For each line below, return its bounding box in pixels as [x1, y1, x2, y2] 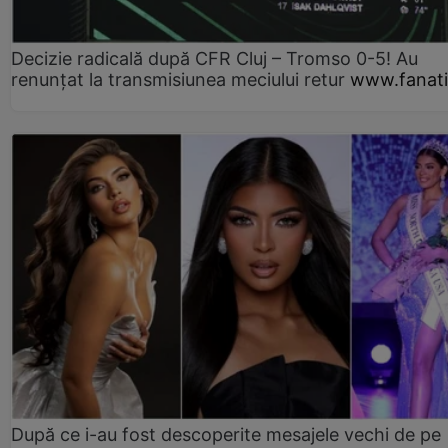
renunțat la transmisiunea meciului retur [11, 69, 345, 91]
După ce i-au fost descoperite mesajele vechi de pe [11, 423, 441, 445]
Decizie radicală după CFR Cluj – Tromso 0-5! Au [11, 48, 418, 70]
